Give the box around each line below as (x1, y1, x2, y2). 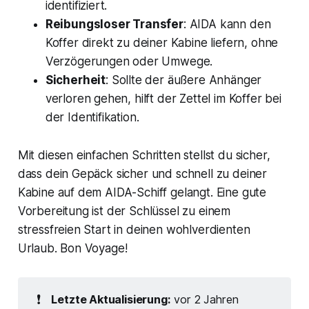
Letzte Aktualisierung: (51, 292, 171, 307)
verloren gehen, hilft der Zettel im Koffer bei (45, 91, 281, 106)
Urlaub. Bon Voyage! (17, 241, 128, 255)
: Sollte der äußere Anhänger (106, 72, 262, 87)
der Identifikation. (45, 110, 139, 124)
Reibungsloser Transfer (45, 17, 183, 31)
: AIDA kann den (183, 17, 271, 31)
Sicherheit (45, 72, 106, 87)
